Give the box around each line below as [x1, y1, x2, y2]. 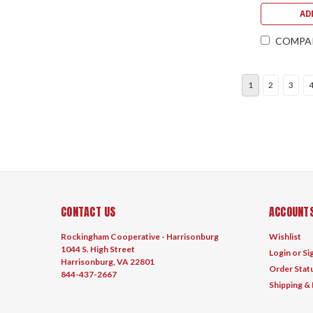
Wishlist [268, 231, 301, 242]
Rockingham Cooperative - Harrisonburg [61, 231, 219, 242]
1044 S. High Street [61, 243, 135, 254]
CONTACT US [61, 203, 116, 220]
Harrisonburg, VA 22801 [61, 256, 154, 267]
